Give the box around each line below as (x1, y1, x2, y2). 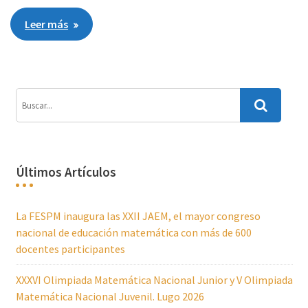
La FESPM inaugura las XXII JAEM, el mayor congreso (15, 209, 261, 223)
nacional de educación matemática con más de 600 (15, 225, 252, 239)
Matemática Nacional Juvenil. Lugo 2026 (15, 289, 204, 303)
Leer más (25, 17, 69, 31)
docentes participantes (15, 242, 125, 256)
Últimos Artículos (15, 164, 116, 180)
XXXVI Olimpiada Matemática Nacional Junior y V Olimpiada (15, 273, 293, 287)
